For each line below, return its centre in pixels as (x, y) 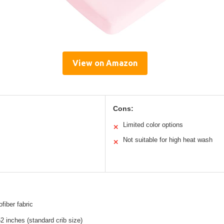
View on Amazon (105, 63)
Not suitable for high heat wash (167, 139)
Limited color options (153, 124)
